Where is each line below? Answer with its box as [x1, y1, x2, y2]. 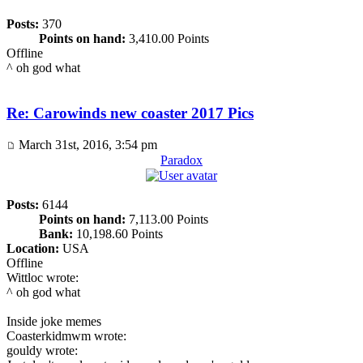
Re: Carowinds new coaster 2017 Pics [6, 105, 254, 122]
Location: [6, 241, 59, 256]
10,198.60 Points [73, 227, 163, 241]
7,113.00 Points [126, 212, 208, 227]
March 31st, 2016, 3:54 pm [15, 138, 157, 152]
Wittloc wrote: [6, 271, 79, 285]
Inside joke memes [6, 314, 101, 329]
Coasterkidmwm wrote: [6, 329, 126, 344]
